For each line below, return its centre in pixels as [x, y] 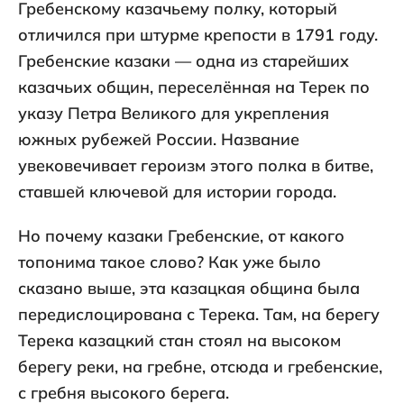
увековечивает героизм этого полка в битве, [196, 166]
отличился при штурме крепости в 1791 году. [198, 35]
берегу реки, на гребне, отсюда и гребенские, [200, 367]
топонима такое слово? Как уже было [170, 262]
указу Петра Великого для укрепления [174, 114]
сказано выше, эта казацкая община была [189, 289]
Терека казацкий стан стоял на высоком [179, 341]
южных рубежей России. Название [159, 140]
